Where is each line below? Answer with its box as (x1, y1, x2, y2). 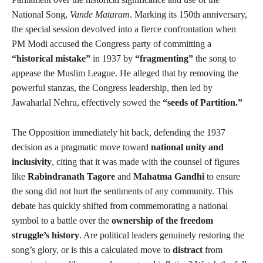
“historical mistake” (12, 53, 90, 63)
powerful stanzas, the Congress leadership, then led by (12, 82, 213, 93)
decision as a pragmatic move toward (12, 141, 151, 152)
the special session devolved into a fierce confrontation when (12, 23, 236, 34)
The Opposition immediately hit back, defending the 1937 (12, 127, 225, 137)
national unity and (151, 141, 224, 152)
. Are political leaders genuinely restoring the (79, 230, 244, 240)
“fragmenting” (135, 53, 193, 63)
